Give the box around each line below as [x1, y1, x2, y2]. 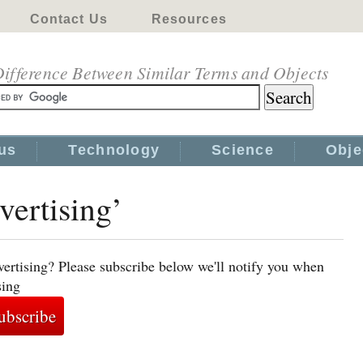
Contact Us [29, 12, 108, 26]
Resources [151, 12, 227, 26]
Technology [68, 142, 160, 158]
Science [211, 142, 274, 158]
